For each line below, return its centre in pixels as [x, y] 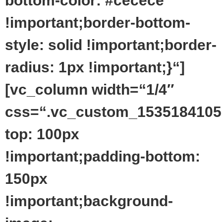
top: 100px [42, 134]
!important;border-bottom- [98, 22]
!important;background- [89, 201]
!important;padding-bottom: [103, 156]
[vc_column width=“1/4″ [89, 89]
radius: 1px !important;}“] [95, 67]
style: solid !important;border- [111, 45]
